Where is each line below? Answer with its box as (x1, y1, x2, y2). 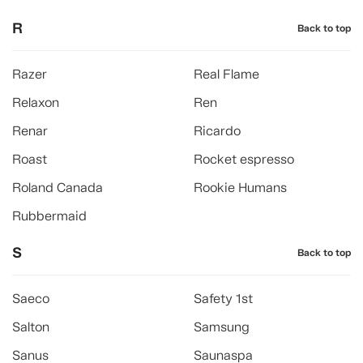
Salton (12, 319, 49, 335)
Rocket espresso (194, 152, 294, 167)
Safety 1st (194, 291, 253, 306)
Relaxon (12, 95, 59, 110)
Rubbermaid (12, 208, 87, 224)
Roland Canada (12, 180, 103, 195)
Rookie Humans (194, 180, 287, 195)
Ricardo (194, 123, 241, 139)
